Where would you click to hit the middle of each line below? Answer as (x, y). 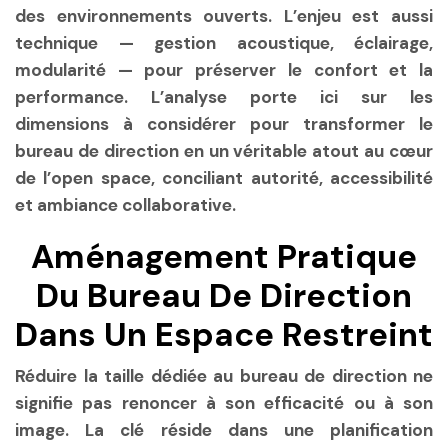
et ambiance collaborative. (125, 204)
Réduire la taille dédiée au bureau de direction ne (224, 376)
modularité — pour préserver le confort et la (224, 69)
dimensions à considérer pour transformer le (224, 123)
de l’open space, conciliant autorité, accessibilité (224, 177)
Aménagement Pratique (224, 257)
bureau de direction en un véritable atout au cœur (224, 150)
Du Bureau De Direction (224, 296)
